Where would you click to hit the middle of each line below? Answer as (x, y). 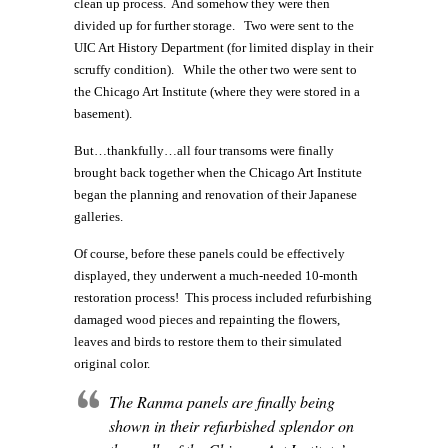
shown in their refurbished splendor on (231, 426)
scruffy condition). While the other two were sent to (215, 70)
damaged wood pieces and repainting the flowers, (207, 320)
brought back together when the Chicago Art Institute (218, 173)
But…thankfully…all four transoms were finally (204, 151)
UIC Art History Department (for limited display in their (223, 48)
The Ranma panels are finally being (222, 402)
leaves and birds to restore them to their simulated (208, 342)
